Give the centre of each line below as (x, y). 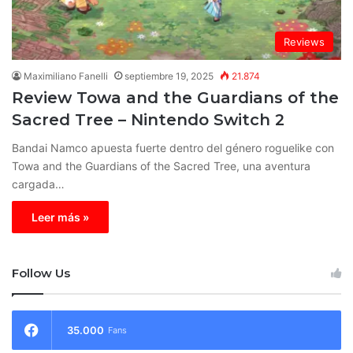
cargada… (38, 184)
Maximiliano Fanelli (66, 76)
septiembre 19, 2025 (169, 76)
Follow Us (41, 273)
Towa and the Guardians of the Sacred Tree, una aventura (161, 165)
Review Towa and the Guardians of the (175, 97)
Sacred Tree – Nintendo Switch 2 (148, 119)
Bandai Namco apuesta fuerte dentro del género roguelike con (173, 147)
